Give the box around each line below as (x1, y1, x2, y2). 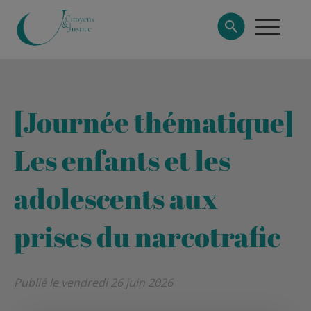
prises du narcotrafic (14, 218, 280, 256)
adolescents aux (14, 180, 218, 218)
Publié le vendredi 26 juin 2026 (14, 274, 173, 290)
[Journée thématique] (14, 103, 294, 142)
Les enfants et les (14, 142, 230, 180)
